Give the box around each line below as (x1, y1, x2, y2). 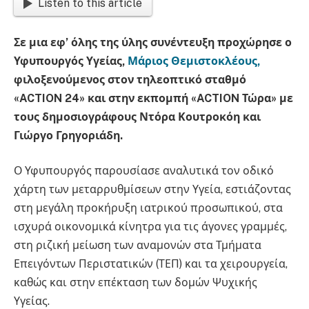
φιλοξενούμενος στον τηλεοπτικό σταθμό (14, 72, 246, 86)
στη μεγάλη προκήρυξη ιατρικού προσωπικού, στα (14, 201, 283, 215)
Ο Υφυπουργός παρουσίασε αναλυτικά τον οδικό (14, 164, 274, 178)
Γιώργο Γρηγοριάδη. (14, 128, 123, 142)
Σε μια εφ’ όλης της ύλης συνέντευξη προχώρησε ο (14, 35, 292, 49)
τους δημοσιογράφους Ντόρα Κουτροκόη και (14, 110, 261, 123)
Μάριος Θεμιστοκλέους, (125, 54, 260, 68)
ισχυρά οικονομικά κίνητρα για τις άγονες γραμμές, (14, 220, 287, 234)
